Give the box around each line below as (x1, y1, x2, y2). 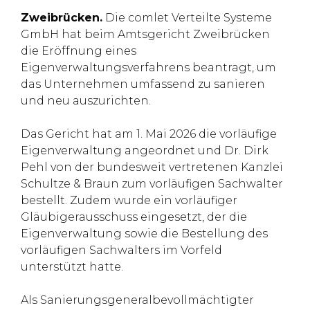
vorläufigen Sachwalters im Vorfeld (21, 244, 222, 257)
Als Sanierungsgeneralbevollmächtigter (21, 293, 254, 307)
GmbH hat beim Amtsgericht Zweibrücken (21, 28, 270, 42)
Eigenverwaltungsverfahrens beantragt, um (21, 61, 276, 75)
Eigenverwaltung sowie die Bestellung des (21, 227, 268, 241)
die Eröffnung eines (21, 44, 136, 58)
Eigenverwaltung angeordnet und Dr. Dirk (21, 144, 268, 158)
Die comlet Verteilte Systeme (102, 11, 272, 25)
